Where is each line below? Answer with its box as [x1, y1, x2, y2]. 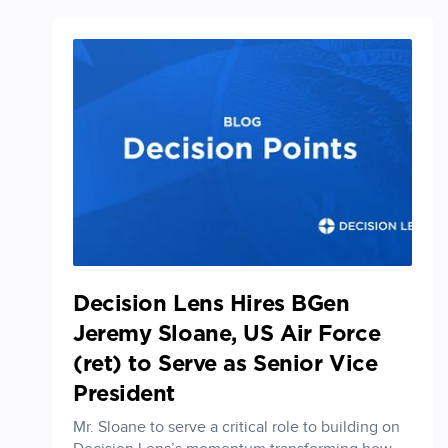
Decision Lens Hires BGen [73, 293, 350, 316]
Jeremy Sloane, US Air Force [73, 323, 381, 346]
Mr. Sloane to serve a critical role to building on [73, 418, 400, 438]
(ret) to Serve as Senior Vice [73, 353, 378, 376]
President [73, 383, 176, 406]
